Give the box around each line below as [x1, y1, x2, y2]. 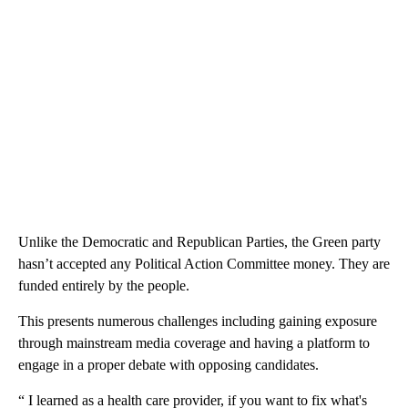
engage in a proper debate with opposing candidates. [18, 356, 319, 372]
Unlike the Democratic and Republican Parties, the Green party [18, 233, 381, 250]
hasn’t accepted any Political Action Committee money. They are [18, 255, 390, 271]
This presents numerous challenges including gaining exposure [18, 312, 377, 329]
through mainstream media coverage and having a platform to [18, 334, 370, 351]
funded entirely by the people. [18, 277, 189, 293]
